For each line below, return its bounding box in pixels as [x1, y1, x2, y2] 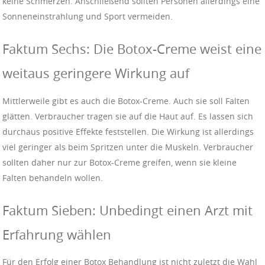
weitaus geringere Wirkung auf [2, 64, 189, 82]
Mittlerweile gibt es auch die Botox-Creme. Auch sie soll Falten [2, 95, 250, 106]
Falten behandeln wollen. [2, 172, 103, 183]
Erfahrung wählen [2, 225, 111, 243]
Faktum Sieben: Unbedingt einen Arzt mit [2, 201, 253, 219]
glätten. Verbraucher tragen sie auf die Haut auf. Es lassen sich [2, 110, 253, 122]
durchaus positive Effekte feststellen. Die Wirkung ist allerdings [2, 125, 254, 137]
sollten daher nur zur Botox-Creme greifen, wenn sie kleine [2, 156, 237, 168]
